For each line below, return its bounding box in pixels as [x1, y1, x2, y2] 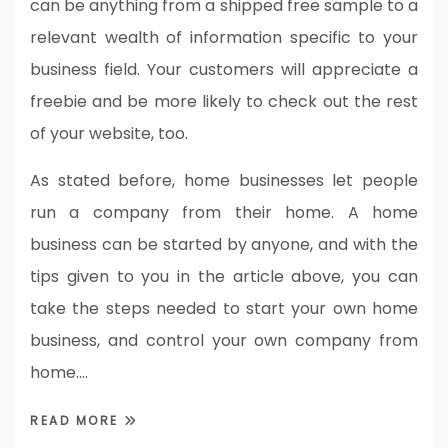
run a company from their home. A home [30, 200, 418, 224]
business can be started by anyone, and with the [30, 232, 418, 256]
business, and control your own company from [30, 328, 418, 352]
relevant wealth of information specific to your [30, 25, 418, 49]
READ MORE [30, 411, 124, 429]
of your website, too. [30, 121, 188, 145]
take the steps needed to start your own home [30, 296, 418, 320]
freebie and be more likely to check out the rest [30, 89, 418, 113]
